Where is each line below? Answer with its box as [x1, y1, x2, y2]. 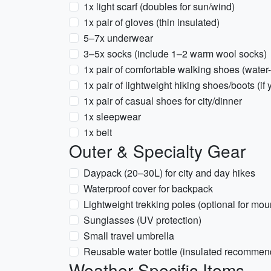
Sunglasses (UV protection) [83, 213, 201, 227]
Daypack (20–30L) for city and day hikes [83, 166, 255, 180]
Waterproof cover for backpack [83, 181, 213, 195]
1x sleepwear [83, 109, 141, 123]
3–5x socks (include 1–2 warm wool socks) [83, 47, 267, 60]
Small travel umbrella [83, 229, 174, 243]
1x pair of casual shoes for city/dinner [83, 94, 242, 108]
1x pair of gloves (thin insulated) [83, 15, 220, 29]
